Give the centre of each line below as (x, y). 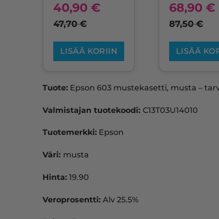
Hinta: (55, 177)
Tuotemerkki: (70, 132)
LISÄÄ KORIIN (89, 51)
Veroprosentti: (72, 199)
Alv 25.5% (120, 199)
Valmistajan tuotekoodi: (93, 110)
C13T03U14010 (170, 110)
